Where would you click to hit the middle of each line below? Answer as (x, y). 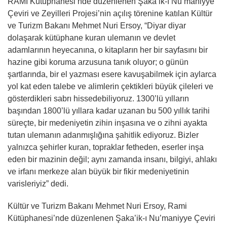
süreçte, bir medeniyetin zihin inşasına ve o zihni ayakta (107, 123)
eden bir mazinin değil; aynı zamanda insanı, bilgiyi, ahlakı (112, 159)
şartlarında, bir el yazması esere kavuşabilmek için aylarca (112, 74)
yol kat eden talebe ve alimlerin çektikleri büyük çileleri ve (110, 86)
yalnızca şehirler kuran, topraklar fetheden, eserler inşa (106, 147)
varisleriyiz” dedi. (38, 183)
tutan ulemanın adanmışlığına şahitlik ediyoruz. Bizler (103, 135)
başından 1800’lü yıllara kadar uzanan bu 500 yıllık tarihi (109, 110)
